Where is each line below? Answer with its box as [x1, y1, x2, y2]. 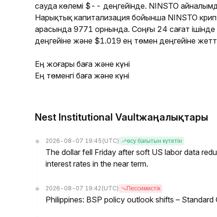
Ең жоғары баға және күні [35, 59, 130, 69]
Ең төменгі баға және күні [35, 71, 129, 80]
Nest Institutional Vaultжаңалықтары [35, 111, 208, 123]
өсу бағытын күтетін [127, 138, 182, 144]
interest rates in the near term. [46, 159, 148, 169]
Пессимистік [126, 185, 160, 192]
